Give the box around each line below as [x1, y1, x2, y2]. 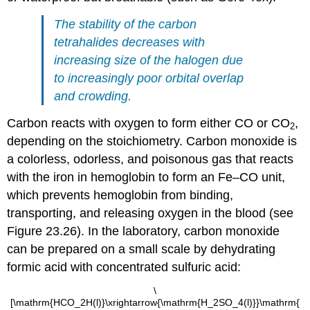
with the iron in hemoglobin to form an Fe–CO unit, [7, 170, 286, 184]
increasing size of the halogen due [54, 53, 244, 68]
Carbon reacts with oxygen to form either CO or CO [7, 116, 291, 130]
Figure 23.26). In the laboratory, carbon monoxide [7, 224, 280, 238]
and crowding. [54, 89, 132, 104]
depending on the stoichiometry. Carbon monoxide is [7, 134, 298, 148]
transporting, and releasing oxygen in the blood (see [7, 206, 294, 220]
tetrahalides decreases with [54, 35, 206, 50]
